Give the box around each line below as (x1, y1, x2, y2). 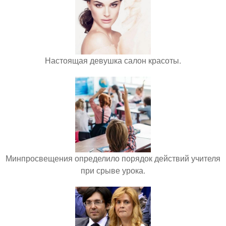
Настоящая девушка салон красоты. (45, 54, 181, 66)
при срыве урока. (81, 164, 145, 176)
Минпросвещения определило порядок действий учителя (6, 152, 220, 164)
